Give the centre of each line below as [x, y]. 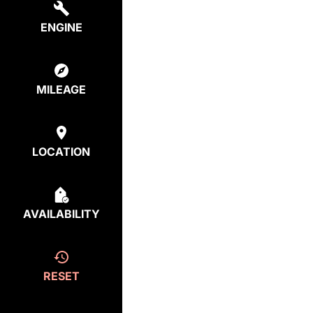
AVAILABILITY [61, 214]
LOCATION [61, 152]
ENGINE [61, 27]
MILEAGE [61, 89]
